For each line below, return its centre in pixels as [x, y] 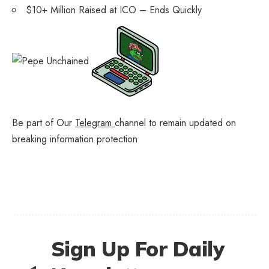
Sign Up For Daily [138, 249]
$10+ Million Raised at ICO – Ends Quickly [114, 10]
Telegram [95, 122]
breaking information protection [75, 139]
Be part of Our [44, 122]
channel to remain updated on [175, 122]
